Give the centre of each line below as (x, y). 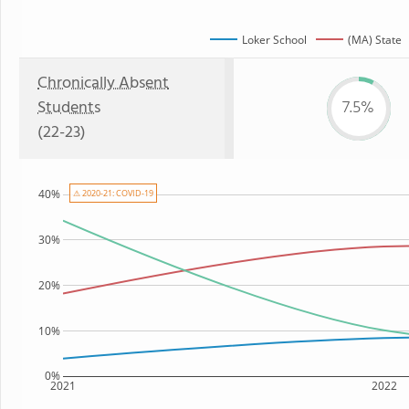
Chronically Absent (103, 84)
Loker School (274, 39)
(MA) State (375, 39)
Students (69, 108)
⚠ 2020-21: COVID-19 (113, 193)
